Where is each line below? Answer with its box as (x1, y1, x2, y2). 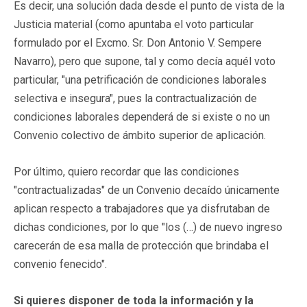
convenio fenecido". (14, 257, 107, 271)
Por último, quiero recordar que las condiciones (14, 164, 239, 178)
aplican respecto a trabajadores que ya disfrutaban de (14, 201, 270, 215)
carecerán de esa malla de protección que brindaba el (14, 238, 269, 252)
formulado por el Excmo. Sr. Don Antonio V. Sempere (14, 36, 262, 49)
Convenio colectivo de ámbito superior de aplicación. (14, 128, 266, 142)
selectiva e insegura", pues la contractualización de (14, 91, 257, 105)
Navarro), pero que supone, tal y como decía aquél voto (14, 54, 275, 68)
